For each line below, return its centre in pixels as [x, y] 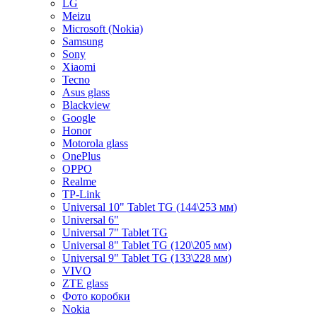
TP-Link [81, 195]
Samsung [83, 42]
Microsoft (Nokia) [103, 29]
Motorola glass [95, 144]
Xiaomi [79, 67]
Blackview [86, 105]
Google [79, 118]
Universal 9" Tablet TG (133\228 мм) [147, 258]
